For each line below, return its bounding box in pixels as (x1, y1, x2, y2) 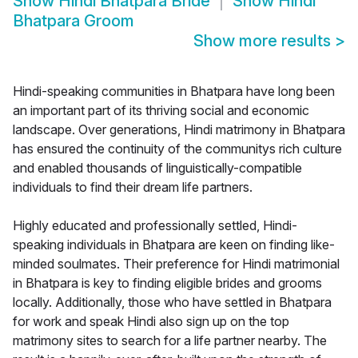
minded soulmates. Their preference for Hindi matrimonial (13, 256, 340, 272)
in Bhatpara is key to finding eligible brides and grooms (13, 275, 322, 292)
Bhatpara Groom (13, 11, 134, 31)
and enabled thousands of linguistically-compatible (13, 160, 302, 177)
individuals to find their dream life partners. (13, 179, 253, 196)
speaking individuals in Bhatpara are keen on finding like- (13, 237, 335, 253)
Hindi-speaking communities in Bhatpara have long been (13, 83, 335, 100)
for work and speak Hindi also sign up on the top (13, 313, 289, 330)
